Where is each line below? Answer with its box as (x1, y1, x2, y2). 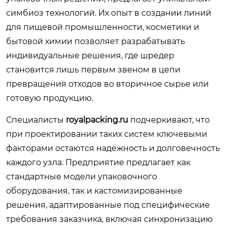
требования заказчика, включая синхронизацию (6, 214, 213, 224)
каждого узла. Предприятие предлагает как (6, 158, 191, 167)
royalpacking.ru (66, 115, 128, 125)
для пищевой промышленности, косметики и (6, 22, 199, 32)
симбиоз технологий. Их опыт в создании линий (6, 8, 211, 18)
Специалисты (6, 115, 66, 125)
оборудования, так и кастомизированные (6, 186, 182, 196)
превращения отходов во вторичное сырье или (6, 79, 209, 89)
